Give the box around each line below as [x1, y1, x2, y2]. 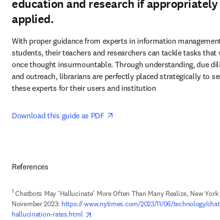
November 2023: [12, 199, 61, 209]
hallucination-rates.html [12, 210, 85, 219]
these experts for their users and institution [12, 83, 158, 93]
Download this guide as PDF [12, 110, 107, 121]
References [12, 162, 49, 172]
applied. [12, 11, 54, 27]
